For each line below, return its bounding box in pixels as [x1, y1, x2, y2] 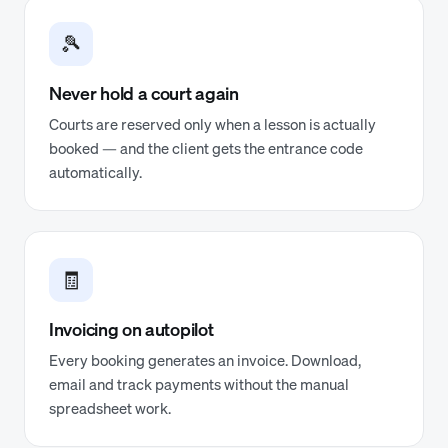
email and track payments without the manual [49, 374, 349, 394]
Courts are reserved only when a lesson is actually [49, 114, 376, 134]
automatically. [49, 162, 142, 182]
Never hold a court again [49, 81, 239, 105]
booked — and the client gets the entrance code [49, 138, 363, 158]
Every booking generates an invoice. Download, [49, 350, 361, 370]
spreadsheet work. [49, 398, 171, 418]
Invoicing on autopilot [49, 317, 214, 341]
